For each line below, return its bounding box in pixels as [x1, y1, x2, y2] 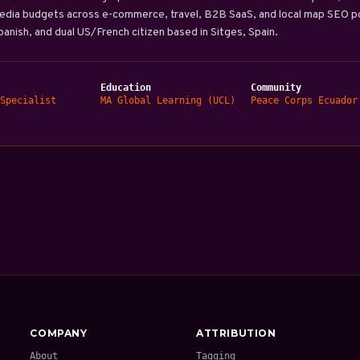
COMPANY [30, 327, 88, 339]
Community [251, 82, 301, 93]
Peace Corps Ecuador [251, 95, 358, 106]
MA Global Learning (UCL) [100, 95, 235, 106]
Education [100, 82, 151, 93]
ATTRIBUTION [195, 327, 276, 339]
